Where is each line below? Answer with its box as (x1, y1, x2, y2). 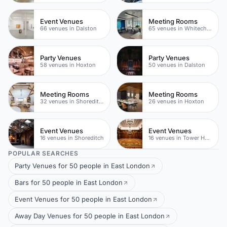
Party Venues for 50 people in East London (15, 162, 150, 170)
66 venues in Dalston (40, 24, 97, 32)
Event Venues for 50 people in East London (15, 195, 152, 203)
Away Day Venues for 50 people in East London (15, 212, 165, 220)
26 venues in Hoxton (148, 97, 204, 105)
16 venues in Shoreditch (40, 134, 104, 141)
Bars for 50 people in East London (15, 178, 123, 186)
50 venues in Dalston (148, 61, 205, 68)
